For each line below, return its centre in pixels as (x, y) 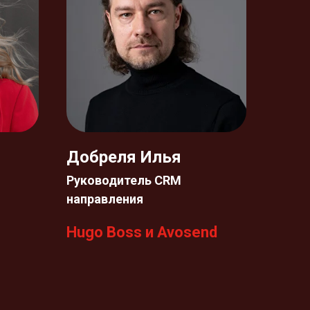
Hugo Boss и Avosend (142, 232)
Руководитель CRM (124, 180)
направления (105, 199)
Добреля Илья (124, 157)
